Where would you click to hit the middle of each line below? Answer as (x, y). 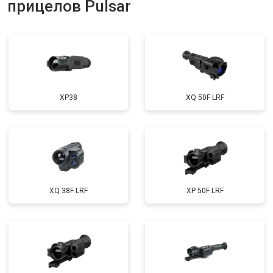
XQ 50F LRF (205, 97)
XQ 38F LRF (68, 191)
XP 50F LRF (205, 191)
